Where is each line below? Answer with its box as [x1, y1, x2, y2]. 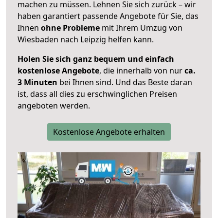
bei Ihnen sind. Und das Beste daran [57, 77, 192, 88]
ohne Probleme [41, 22, 100, 34]
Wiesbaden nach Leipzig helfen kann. [18, 34, 154, 45]
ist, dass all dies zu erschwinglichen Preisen [18, 89, 177, 100]
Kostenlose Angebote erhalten [53, 127, 165, 138]
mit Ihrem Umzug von [100, 22, 182, 34]
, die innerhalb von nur [99, 65, 184, 76]
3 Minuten [18, 77, 57, 88]
